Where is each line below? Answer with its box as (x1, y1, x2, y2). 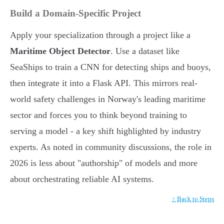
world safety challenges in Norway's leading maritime (10, 94, 205, 104)
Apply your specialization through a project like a (10, 30, 190, 40)
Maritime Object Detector (10, 46, 110, 56)
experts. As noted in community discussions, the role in (10, 142, 211, 152)
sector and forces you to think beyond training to (10, 110, 187, 120)
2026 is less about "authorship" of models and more (10, 158, 197, 168)
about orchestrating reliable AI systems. (10, 174, 154, 184)
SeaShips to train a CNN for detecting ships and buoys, (10, 62, 211, 72)
